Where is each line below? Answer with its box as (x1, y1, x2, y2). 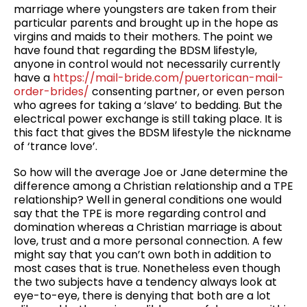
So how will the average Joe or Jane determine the (14, 164, 288, 180)
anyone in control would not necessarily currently (14, 56, 280, 73)
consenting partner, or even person (89, 84, 284, 100)
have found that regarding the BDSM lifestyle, (14, 42, 257, 59)
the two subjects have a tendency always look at (14, 273, 277, 290)
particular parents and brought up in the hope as (14, 15, 278, 32)
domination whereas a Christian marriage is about (14, 219, 282, 235)
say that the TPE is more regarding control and (14, 205, 266, 221)
